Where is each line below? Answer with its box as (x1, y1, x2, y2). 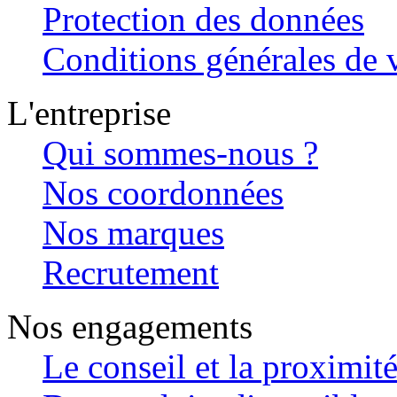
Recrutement (43, 253, 219, 292)
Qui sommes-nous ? (43, 133, 318, 172)
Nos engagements (7, 307, 253, 346)
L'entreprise (7, 93, 171, 132)
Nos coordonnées (43, 173, 284, 212)
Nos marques (43, 213, 224, 252)
